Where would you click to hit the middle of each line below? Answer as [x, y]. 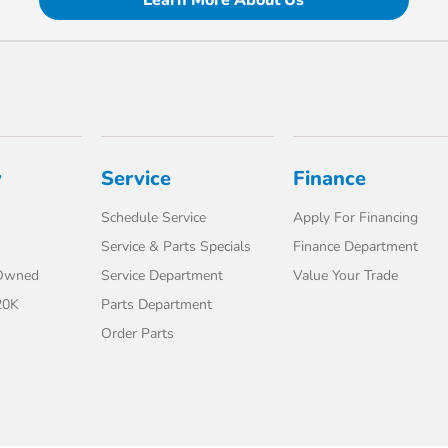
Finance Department [355, 246]
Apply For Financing [355, 217]
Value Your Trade [345, 275]
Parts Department [157, 304]
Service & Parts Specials [176, 246]
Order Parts [138, 333]
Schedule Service [154, 217]
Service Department [162, 275]
